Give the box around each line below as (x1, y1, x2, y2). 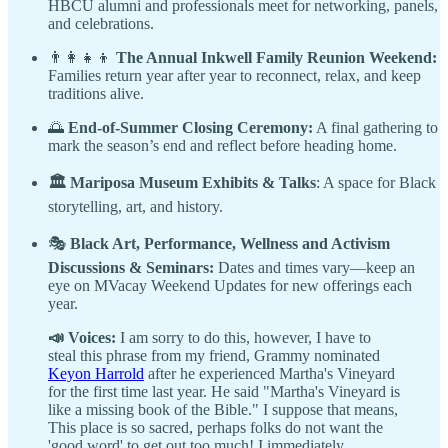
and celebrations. (48, 15, 154, 33)
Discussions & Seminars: (48, 259, 218, 277)
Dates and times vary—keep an (218, 259, 415, 277)
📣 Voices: (48, 329, 120, 347)
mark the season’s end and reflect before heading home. (48, 137, 397, 155)
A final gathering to (313, 119, 438, 137)
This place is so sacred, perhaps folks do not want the (48, 419, 383, 437)
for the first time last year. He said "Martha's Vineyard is (48, 383, 400, 401)
